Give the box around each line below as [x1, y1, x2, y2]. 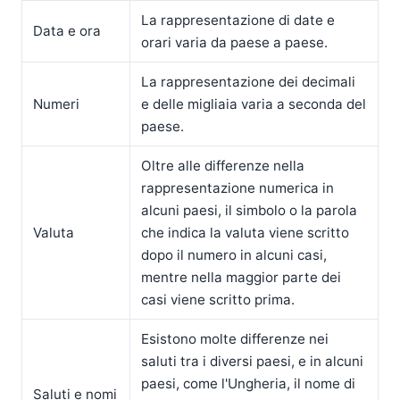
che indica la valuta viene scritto [141, 223, 350, 241]
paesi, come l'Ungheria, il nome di [141, 374, 356, 392]
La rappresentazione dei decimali [141, 72, 356, 90]
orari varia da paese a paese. [141, 33, 329, 51]
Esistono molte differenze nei [141, 329, 329, 347]
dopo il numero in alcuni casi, [141, 246, 328, 263]
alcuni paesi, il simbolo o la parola [141, 201, 358, 219]
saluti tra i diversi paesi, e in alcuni [141, 352, 364, 370]
